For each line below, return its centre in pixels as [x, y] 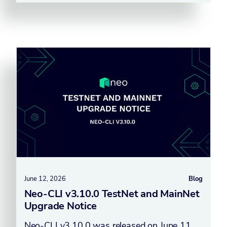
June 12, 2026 [45, 179]
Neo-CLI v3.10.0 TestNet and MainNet [112, 194]
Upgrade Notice [60, 206]
